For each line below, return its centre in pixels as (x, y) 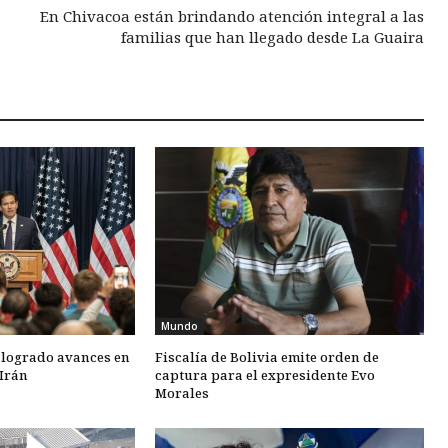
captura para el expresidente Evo (264, 375)
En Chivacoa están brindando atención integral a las (231, 15)
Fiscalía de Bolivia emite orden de (266, 357)
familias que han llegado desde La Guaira (272, 36)
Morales (181, 393)
